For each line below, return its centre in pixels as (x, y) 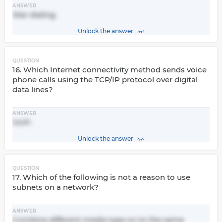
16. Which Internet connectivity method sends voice (110, 70)
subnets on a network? (55, 187)
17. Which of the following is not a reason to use (101, 177)
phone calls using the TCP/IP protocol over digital (105, 80)
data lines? (33, 89)
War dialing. (34, 15)
